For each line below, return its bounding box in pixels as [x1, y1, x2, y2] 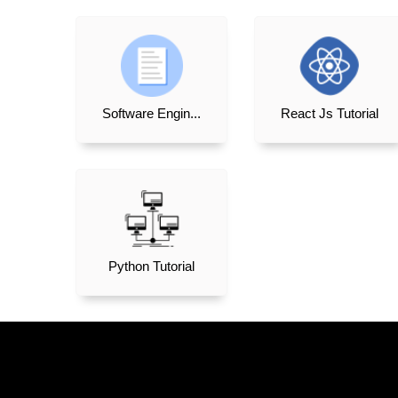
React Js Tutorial [281, 106, 379, 121]
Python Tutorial [108, 259, 195, 274]
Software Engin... [102, 106, 202, 121]
